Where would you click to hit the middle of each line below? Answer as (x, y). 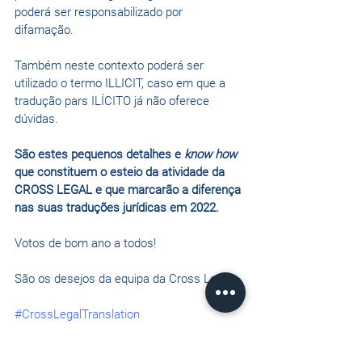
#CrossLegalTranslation (77, 315)
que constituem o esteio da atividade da (121, 173)
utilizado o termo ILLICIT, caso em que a (122, 84)
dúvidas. (38, 119)
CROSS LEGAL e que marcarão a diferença (129, 190)
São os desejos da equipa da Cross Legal (123, 279)
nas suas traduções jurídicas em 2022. (117, 208)
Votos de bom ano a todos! (85, 244)
